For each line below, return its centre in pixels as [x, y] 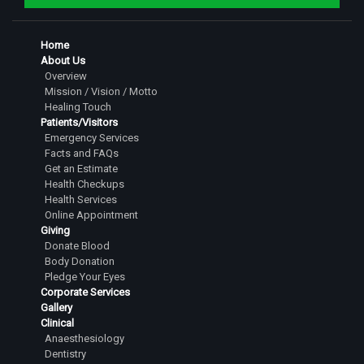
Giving [55, 230]
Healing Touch [78, 107]
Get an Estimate [81, 169]
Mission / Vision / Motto [101, 91]
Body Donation [80, 261]
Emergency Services [92, 138]
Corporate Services [85, 292]
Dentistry [65, 354]
